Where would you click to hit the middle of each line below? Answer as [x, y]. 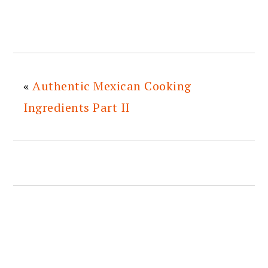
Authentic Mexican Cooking [112, 86]
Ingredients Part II [77, 107]
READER [47, 257]
